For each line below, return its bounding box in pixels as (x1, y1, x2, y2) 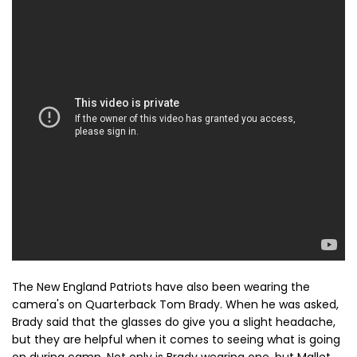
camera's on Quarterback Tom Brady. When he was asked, (12, 296, 339, 312)
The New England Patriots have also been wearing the (12, 279, 310, 295)
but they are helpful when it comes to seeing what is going (12, 331, 340, 347)
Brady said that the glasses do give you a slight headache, (12, 314, 335, 330)
